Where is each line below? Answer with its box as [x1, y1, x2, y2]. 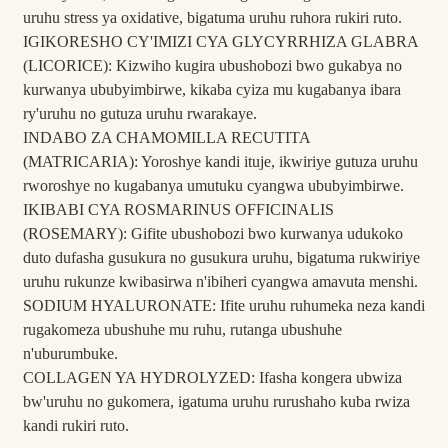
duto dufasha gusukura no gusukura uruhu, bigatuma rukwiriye [22, 249, 420, 267]
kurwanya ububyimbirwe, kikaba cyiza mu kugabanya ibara [22, 81, 401, 99]
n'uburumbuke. [22, 345, 118, 363]
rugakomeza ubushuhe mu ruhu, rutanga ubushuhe [22, 321, 342, 339]
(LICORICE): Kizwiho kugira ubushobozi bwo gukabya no [22, 57, 402, 75]
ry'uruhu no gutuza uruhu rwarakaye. [22, 105, 257, 123]
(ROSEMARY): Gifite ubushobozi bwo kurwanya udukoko [22, 225, 403, 243]
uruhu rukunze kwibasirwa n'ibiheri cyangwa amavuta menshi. [22, 273, 418, 291]
